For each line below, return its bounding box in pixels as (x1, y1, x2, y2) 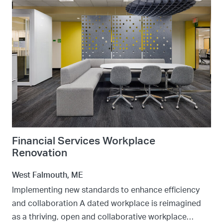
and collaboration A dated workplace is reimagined (12, 200, 201, 208)
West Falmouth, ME (12, 171, 83, 179)
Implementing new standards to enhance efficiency (12, 186, 200, 194)
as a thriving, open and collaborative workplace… (12, 213, 194, 221)
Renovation (12, 148, 67, 158)
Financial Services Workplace (12, 136, 155, 146)
